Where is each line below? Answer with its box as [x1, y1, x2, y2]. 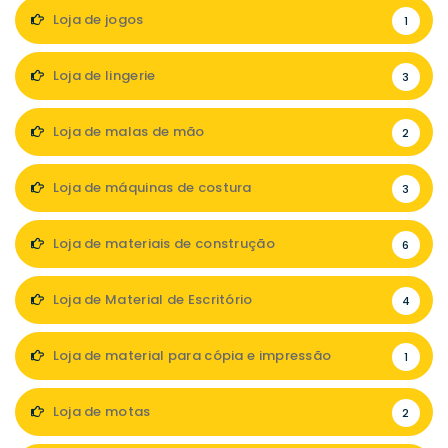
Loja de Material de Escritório [49, 290, 253, 309]
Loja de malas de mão [49, 122, 205, 141]
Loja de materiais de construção [49, 234, 275, 253]
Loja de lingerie [49, 66, 156, 85]
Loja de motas [49, 402, 151, 421]
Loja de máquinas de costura [49, 178, 252, 197]
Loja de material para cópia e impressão [49, 346, 332, 365]
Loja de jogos [49, 10, 144, 29]
